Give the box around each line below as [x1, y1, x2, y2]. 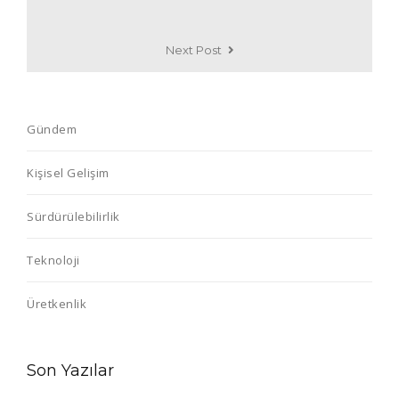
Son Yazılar [27, 361, 114, 381]
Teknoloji [27, 252, 80, 269]
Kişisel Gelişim [27, 165, 110, 182]
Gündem [27, 121, 77, 138]
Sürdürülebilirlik [27, 208, 120, 225]
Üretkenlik [27, 296, 86, 313]
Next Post [165, 43, 222, 58]
